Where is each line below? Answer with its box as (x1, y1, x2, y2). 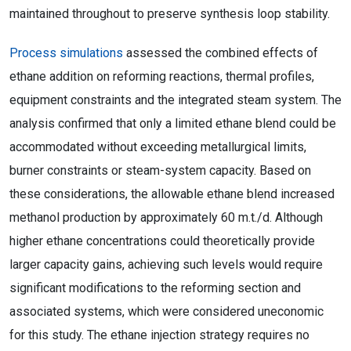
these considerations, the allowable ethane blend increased (9, 186, 335, 201)
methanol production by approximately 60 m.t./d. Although (9, 210, 323, 225)
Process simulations (9, 45, 123, 60)
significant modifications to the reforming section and (9, 280, 301, 295)
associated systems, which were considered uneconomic (9, 304, 324, 319)
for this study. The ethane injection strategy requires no (9, 327, 309, 342)
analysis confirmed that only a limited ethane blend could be (9, 116, 336, 131)
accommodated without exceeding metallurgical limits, (9, 139, 306, 154)
